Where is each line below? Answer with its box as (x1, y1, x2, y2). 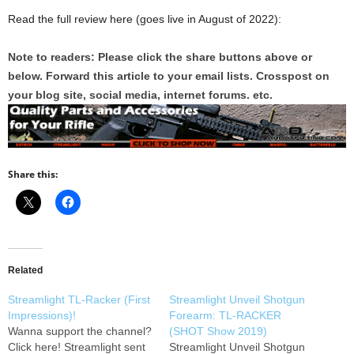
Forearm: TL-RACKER (169, 309, 281, 322)
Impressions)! (8, 309, 76, 322)
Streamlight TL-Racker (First (8, 293, 150, 307)
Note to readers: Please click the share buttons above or (8, 51, 312, 64)
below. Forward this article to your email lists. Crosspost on (8, 70, 330, 83)
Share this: (8, 168, 58, 182)
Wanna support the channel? (8, 325, 152, 338)
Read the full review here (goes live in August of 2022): (8, 13, 281, 26)
